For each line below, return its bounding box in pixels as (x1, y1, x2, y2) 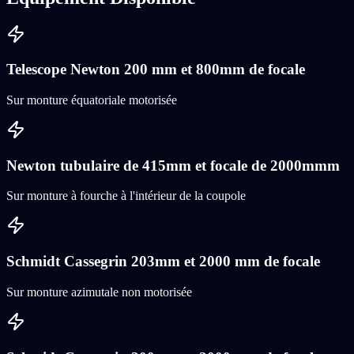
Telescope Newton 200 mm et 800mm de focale (6, 61, 305, 78)
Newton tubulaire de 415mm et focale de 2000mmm (6, 156, 340, 174)
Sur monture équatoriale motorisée (6, 92, 177, 107)
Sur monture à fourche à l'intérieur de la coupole (6, 189, 246, 203)
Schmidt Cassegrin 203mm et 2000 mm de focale (6, 253, 320, 270)
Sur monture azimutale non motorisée (6, 284, 192, 299)
